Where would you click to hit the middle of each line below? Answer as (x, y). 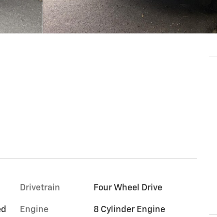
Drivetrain (40, 188)
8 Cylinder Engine (129, 209)
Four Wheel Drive (128, 188)
